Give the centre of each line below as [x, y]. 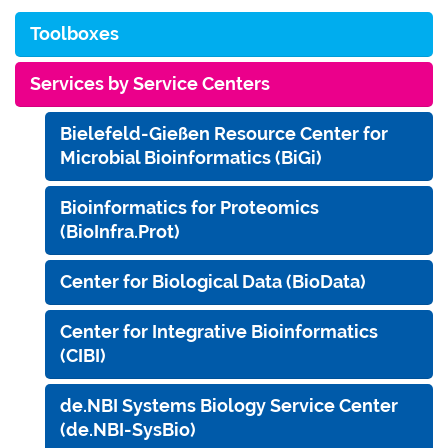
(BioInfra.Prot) [120, 231]
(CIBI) [83, 355]
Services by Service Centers [150, 83]
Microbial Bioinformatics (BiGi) [191, 157]
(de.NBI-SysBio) [128, 429]
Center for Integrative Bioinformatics [219, 331]
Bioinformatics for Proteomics [189, 207]
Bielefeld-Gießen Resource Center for [224, 133]
